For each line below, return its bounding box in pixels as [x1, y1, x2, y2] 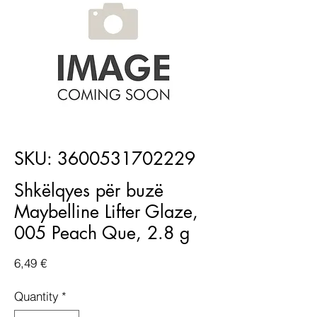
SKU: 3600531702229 [14, 147, 195, 170]
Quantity [14, 289, 59, 304]
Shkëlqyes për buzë [14, 179, 163, 202]
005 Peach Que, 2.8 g [14, 221, 190, 244]
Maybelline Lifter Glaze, [14, 200, 198, 223]
